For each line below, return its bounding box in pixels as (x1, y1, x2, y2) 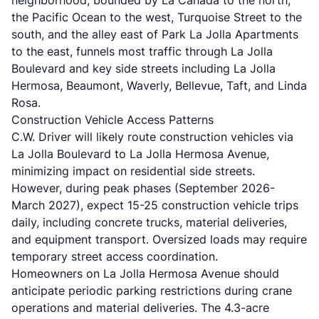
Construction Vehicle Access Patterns (11, 113, 214, 127)
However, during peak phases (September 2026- (11, 181, 275, 195)
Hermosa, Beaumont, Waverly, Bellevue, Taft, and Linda (11, 78, 307, 93)
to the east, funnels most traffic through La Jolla (11, 44, 273, 58)
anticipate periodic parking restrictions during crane (11, 283, 292, 298)
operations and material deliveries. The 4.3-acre (11, 300, 269, 315)
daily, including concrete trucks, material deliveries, (11, 215, 287, 229)
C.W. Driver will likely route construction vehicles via (11, 130, 293, 144)
